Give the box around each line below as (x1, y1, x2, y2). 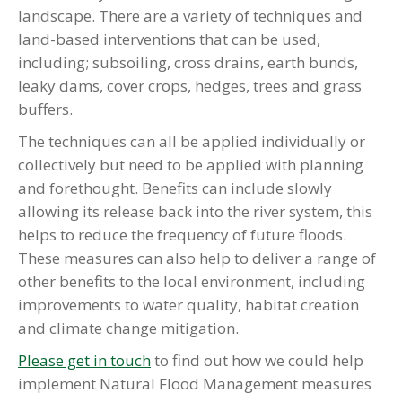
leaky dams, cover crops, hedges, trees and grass (18, 75, 362, 96)
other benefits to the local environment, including (18, 271, 365, 292)
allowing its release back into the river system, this (18, 201, 372, 222)
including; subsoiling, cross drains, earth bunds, (18, 52, 358, 73)
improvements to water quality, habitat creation (18, 294, 359, 315)
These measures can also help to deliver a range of (18, 248, 376, 268)
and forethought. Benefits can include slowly (18, 178, 332, 198)
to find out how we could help (151, 350, 363, 371)
